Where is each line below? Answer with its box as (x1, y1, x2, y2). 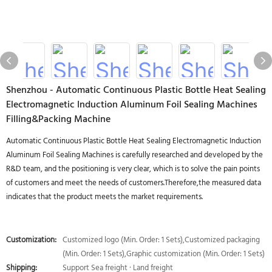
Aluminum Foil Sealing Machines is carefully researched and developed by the (6, 149, 263, 161)
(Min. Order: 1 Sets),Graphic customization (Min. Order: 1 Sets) (63, 248, 265, 260)
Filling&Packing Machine (6, 112, 110, 127)
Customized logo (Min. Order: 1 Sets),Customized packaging (63, 234, 260, 246)
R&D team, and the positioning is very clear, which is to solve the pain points (6, 163, 260, 175)
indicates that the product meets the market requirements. (6, 191, 203, 203)
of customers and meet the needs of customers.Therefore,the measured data (6, 177, 261, 189)
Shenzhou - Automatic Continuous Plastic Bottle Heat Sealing (6, 83, 266, 98)
